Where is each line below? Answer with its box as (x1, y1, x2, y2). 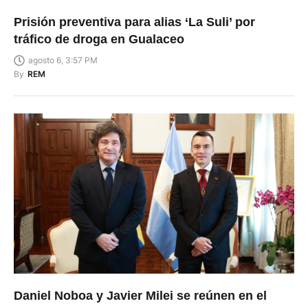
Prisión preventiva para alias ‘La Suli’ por (14, 15, 255, 29)
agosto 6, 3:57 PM (28, 55, 98, 65)
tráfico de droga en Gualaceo (14, 32, 184, 46)
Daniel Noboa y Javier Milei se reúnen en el (14, 288, 267, 302)
